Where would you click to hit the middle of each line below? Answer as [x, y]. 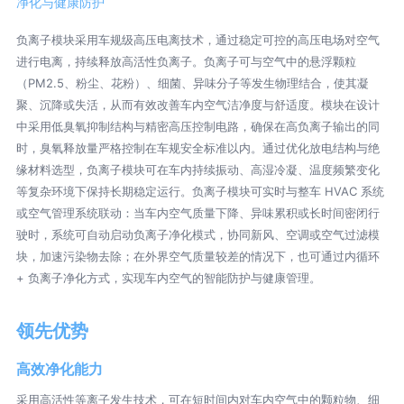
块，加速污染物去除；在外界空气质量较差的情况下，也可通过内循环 [197, 256]
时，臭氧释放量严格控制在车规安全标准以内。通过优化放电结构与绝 [197, 147]
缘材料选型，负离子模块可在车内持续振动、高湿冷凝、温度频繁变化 [197, 169]
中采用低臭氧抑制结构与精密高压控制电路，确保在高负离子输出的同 [197, 126]
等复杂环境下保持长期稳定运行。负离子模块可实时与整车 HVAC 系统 [200, 191]
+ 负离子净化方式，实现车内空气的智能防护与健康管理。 [168, 277]
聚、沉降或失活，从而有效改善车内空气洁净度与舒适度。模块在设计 [197, 104]
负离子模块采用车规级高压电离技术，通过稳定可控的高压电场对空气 [197, 39]
